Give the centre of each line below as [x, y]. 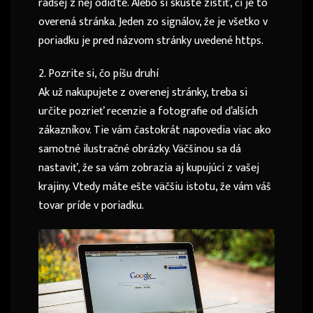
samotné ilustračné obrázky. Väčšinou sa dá [140, 150]
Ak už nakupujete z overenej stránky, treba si [143, 93]
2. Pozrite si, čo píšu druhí [99, 74]
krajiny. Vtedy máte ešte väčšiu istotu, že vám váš [155, 187]
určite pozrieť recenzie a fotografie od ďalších [148, 112]
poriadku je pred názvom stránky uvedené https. [151, 41]
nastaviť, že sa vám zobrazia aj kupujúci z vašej [149, 168]
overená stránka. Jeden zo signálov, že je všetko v [153, 22]
